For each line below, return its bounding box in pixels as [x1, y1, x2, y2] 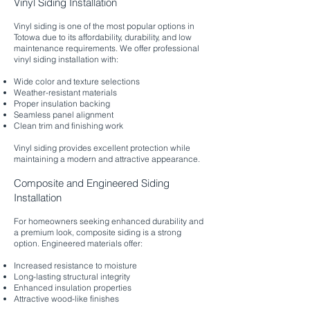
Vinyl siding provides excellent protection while [14, 143, 190, 153]
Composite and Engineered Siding [14, 176, 170, 190]
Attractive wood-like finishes [14, 293, 119, 304]
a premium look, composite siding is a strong [14, 227, 181, 237]
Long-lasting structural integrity [14, 271, 130, 282]
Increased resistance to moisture [14, 260, 137, 271]
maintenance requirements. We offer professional [14, 43, 199, 53]
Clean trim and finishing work [14, 120, 123, 131]
